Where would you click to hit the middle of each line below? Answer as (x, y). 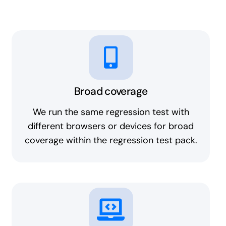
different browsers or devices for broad (111, 126)
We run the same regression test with (111, 112)
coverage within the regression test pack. (111, 140)
